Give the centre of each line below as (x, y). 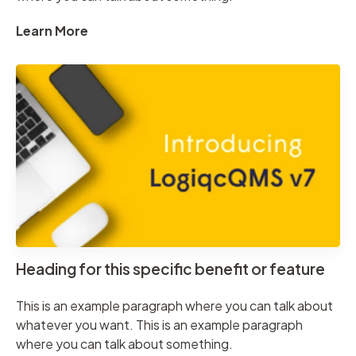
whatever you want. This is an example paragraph (159, 324)
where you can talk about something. (124, 343)
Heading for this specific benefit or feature (170, 269)
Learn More (52, 31)
